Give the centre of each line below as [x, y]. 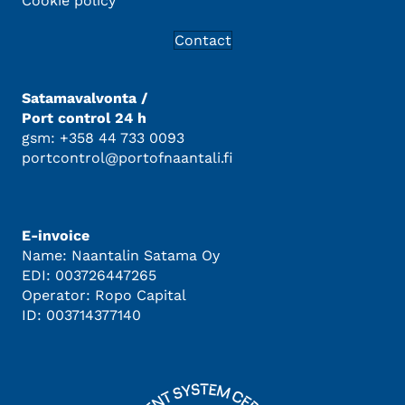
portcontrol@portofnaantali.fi [127, 157]
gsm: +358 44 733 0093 [103, 137]
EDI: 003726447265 [89, 275]
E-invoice [56, 235]
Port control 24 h [84, 118]
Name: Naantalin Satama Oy [121, 255]
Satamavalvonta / [85, 98]
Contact [202, 40]
